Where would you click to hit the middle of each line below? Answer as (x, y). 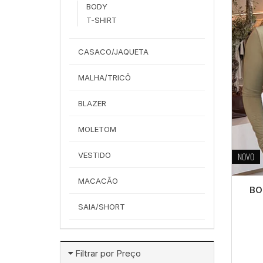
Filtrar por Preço (108, 253)
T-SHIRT (102, 20)
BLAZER (92, 103)
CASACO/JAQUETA (113, 52)
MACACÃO (98, 181)
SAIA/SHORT (102, 207)
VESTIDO (95, 155)
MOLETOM (97, 129)
